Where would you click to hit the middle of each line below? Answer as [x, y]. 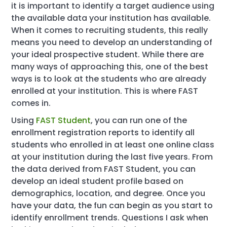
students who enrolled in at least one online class [113, 145]
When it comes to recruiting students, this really [110, 30]
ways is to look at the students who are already [109, 79]
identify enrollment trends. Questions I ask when [110, 218]
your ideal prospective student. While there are [108, 54]
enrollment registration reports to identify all [103, 133]
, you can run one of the [139, 120]
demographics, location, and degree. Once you [108, 193]
